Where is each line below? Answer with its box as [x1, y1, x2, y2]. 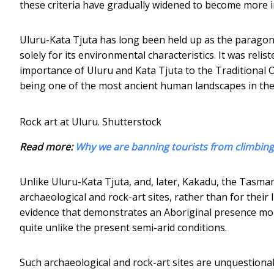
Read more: [20, 139, 75, 154]
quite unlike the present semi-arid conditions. [20, 220, 227, 234]
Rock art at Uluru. [20, 114, 100, 128]
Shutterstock [102, 114, 161, 128]
